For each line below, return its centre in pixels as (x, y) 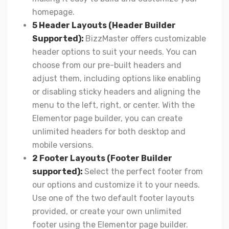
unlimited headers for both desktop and (109, 131)
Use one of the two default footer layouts (113, 198)
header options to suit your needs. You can (114, 52)
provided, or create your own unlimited (107, 211)
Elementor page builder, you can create (107, 118)
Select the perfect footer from (144, 171)
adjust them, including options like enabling (117, 78)
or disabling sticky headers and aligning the (116, 91)
